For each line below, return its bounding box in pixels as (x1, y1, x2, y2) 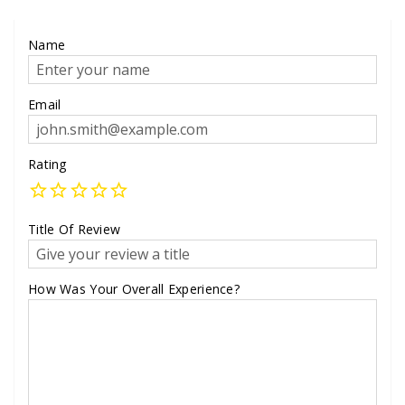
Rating (28, 155, 67, 174)
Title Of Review (28, 221, 121, 239)
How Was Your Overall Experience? (28, 280, 240, 298)
